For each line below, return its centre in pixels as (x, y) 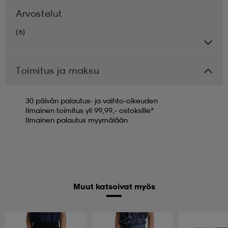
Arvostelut (39, 13)
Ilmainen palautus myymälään (77, 120)
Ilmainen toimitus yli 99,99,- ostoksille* (90, 110)
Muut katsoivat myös (114, 186)
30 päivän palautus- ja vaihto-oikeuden (92, 100)
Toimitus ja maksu (58, 70)
